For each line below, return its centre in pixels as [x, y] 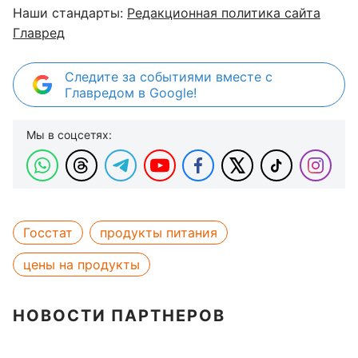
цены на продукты [82, 265]
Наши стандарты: [70, 13]
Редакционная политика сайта [224, 13]
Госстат [48, 233]
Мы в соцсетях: [69, 135]
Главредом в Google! [131, 93]
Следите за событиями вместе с [169, 77]
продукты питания [159, 233]
